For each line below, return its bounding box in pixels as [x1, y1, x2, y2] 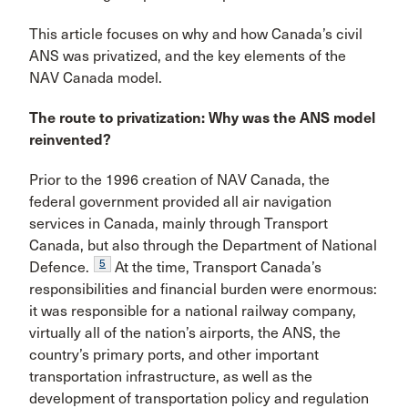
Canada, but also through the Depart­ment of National [29, 237, 377, 254]
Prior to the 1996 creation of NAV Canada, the [29, 171, 330, 189]
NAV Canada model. [29, 69, 162, 87]
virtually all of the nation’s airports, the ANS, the [29, 324, 341, 342]
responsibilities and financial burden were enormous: [29, 280, 377, 298]
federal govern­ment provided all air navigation [29, 193, 331, 210]
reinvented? [29, 131, 111, 148]
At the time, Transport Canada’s [111, 259, 321, 276]
